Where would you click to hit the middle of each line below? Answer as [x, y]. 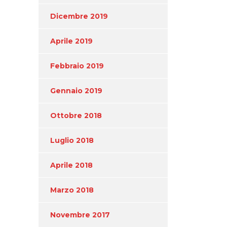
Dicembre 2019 [79, 16]
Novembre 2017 [80, 215]
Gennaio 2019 [76, 90]
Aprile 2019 [71, 41]
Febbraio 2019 [77, 66]
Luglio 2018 [72, 140]
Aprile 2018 [71, 165]
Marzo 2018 [72, 190]
